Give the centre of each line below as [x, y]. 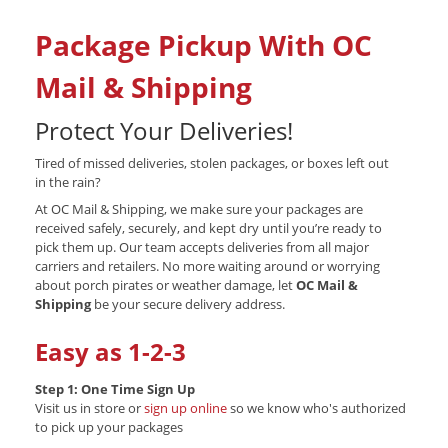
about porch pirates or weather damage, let [165, 285]
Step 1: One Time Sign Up [115, 389]
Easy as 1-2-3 [110, 352]
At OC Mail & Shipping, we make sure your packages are [199, 209]
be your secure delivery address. [188, 304]
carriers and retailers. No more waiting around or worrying [207, 266]
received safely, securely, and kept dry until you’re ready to [208, 228]
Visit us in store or [89, 408]
